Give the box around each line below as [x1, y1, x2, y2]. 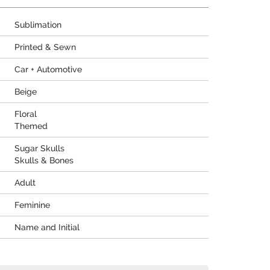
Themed [14, 121, 48, 131]
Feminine [14, 200, 50, 210]
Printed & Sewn [14, 42, 76, 52]
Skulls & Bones [14, 155, 74, 165]
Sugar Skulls [14, 143, 64, 153]
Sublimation [14, 20, 61, 30]
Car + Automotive [14, 64, 82, 74]
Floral [14, 109, 37, 119]
